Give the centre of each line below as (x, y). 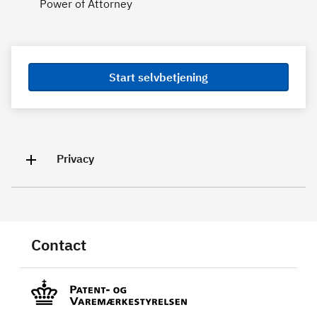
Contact (59, 244)
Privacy (75, 159)
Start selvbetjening (158, 77)
